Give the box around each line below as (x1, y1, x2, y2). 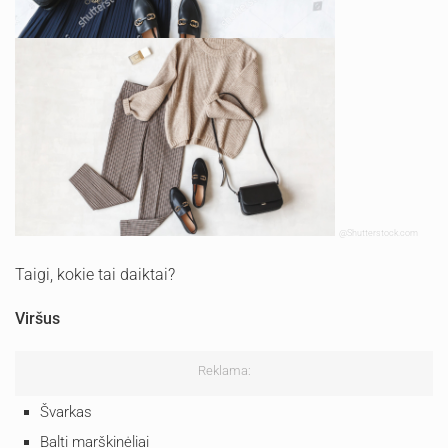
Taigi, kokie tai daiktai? (15, 264, 175, 284)
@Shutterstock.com (339, 227, 420, 238)
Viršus (15, 308, 60, 328)
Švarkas (40, 402, 92, 421)
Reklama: (197, 362, 251, 378)
